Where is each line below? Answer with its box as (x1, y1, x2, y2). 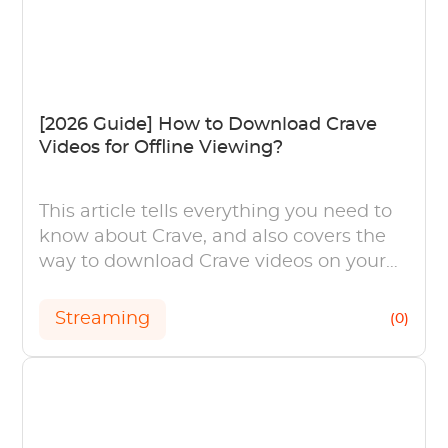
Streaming (55, 309, 151, 328)
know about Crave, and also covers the (39, 227, 387, 246)
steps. (39, 302, 92, 321)
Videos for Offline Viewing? (39, 138, 284, 157)
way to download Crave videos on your (39, 252, 387, 271)
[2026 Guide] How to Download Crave (39, 115, 378, 134)
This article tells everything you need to (39, 202, 393, 221)
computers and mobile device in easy (39, 277, 378, 296)
